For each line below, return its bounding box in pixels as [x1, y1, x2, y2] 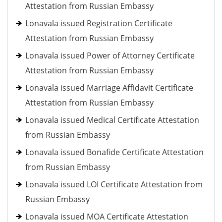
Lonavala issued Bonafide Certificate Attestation [25, 147, 204, 158]
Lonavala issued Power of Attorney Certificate [25, 50, 195, 61]
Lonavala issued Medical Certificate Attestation [25, 114, 199, 125]
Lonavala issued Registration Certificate [25, 18, 172, 29]
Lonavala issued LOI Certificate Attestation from [25, 179, 203, 190]
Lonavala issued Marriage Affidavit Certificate [25, 82, 193, 93]
